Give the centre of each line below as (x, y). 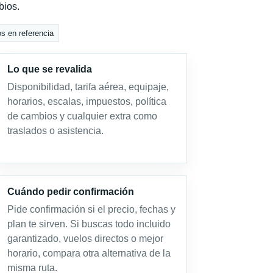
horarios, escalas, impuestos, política (87, 101)
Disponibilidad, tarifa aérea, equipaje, (88, 87)
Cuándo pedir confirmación (70, 192)
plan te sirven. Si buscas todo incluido (89, 224)
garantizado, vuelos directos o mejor (85, 239)
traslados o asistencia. (55, 131)
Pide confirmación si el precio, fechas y (91, 209)
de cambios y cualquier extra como (82, 116)
